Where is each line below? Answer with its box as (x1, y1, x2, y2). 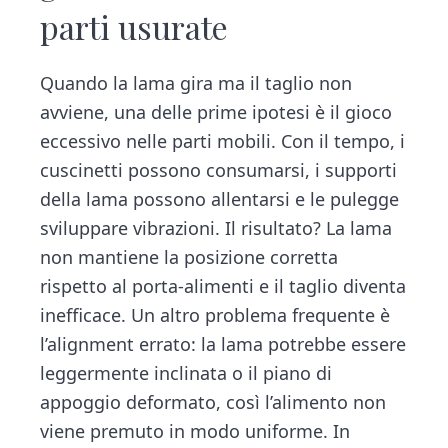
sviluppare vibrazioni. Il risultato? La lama (40, 216, 393, 241)
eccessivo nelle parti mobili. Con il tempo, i (40, 129, 406, 154)
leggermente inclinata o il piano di (40, 361, 333, 386)
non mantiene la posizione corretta (40, 245, 339, 270)
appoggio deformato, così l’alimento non (40, 390, 387, 415)
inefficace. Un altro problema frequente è (40, 303, 391, 328)
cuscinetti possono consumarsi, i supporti (40, 158, 398, 183)
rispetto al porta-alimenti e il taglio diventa (40, 274, 407, 299)
